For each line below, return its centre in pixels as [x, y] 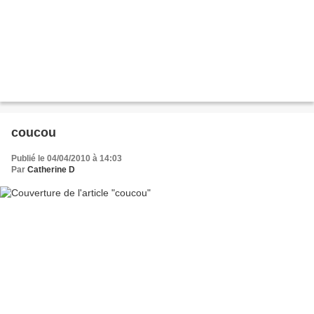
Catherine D [51, 169]
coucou [34, 132]
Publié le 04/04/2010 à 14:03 [67, 158]
